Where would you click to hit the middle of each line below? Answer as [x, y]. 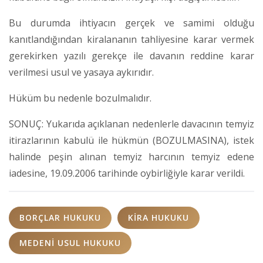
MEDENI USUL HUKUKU [70, 243]
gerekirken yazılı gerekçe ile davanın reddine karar [131, 56]
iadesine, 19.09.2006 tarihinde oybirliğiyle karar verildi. [127, 173]
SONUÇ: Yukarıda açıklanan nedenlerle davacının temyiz [131, 124]
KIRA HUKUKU [159, 218]
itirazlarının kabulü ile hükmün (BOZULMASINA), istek [131, 140]
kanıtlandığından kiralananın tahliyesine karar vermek [131, 39]
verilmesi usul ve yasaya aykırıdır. [81, 72]
